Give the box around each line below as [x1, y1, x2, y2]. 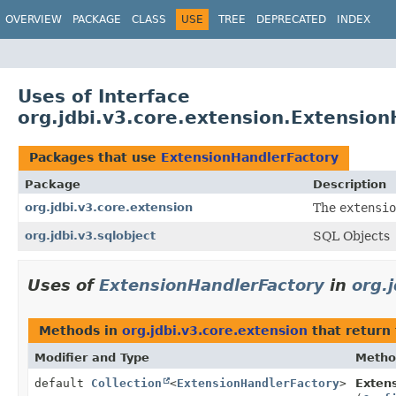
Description [313, 177, 386, 191]
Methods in [39, 323, 122, 338]
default [34, 376, 91, 390]
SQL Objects [313, 228, 390, 243]
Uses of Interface [18, 85, 190, 107]
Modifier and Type [34, 350, 149, 364]
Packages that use [29, 149, 161, 164]
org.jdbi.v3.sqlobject [25, 228, 156, 242]
